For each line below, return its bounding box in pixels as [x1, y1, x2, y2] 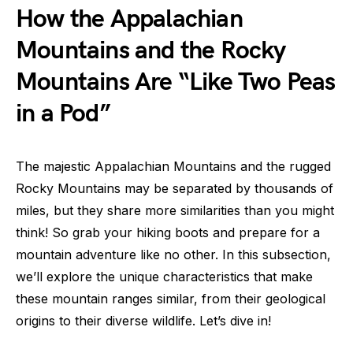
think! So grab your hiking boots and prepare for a [16, 225, 320, 241]
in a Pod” [16, 98, 110, 130]
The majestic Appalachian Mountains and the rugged [16, 158, 331, 175]
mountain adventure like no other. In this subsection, [16, 247, 331, 263]
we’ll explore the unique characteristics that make [16, 269, 313, 285]
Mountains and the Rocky [16, 35, 286, 67]
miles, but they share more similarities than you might [16, 203, 334, 219]
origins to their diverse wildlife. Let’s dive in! [16, 313, 271, 329]
